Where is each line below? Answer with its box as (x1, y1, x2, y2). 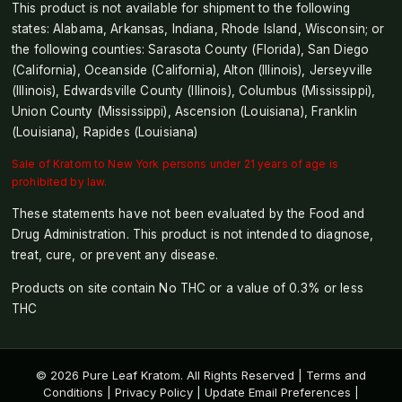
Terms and (306, 367, 366, 382)
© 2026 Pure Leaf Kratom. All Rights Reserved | (36, 367, 306, 382)
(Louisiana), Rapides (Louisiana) (12, 124, 198, 139)
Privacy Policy (115, 384, 193, 399)
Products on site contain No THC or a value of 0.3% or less (12, 280, 363, 295)
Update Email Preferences (205, 384, 351, 399)
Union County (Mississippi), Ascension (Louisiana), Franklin (12, 103, 358, 118)
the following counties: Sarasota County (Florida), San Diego (12, 41, 370, 57)
